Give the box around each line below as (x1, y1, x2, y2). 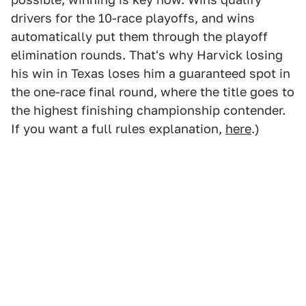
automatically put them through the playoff (11, 29, 268, 44)
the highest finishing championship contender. (11, 103, 286, 117)
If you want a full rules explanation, (11, 122, 225, 136)
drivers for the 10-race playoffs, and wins (11, 11, 255, 25)
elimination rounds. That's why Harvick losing (11, 48, 283, 62)
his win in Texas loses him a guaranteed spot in (11, 66, 290, 81)
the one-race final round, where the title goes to (11, 85, 294, 99)
